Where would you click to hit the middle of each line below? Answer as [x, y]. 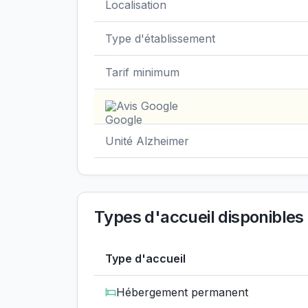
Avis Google [147, 106]
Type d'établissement [160, 38]
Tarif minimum [142, 72]
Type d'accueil [145, 258]
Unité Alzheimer [147, 141]
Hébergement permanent [182, 292]
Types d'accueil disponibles [199, 217]
